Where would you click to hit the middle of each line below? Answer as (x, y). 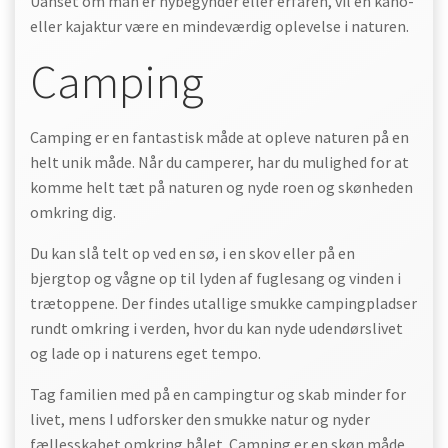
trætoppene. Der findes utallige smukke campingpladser (223, 303)
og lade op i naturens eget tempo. (145, 353)
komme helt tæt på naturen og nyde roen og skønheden (221, 187)
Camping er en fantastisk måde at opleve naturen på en (219, 137)
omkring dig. (73, 212)
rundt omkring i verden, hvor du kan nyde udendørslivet (216, 328)
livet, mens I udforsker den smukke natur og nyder (200, 419)
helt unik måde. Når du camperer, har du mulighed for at (219, 162)
